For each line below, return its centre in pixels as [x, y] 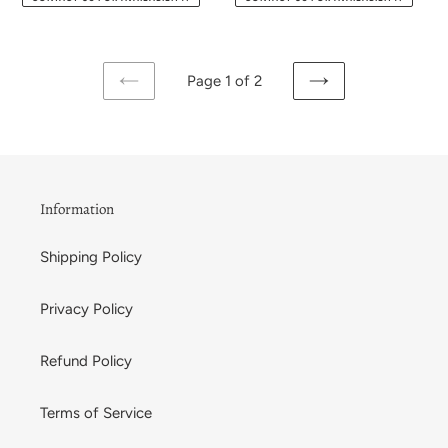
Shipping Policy [91, 256]
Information [77, 209]
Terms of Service [96, 412]
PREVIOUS [163, 100]
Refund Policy [86, 360]
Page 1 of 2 [224, 81]
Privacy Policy [86, 308]
